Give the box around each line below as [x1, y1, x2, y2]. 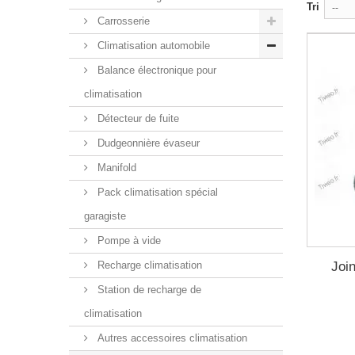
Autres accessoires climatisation [94, 332, 247, 344]
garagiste [84, 210, 126, 222]
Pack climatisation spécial [94, 186, 218, 198]
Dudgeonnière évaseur [94, 137, 200, 149]
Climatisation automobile [94, 40, 210, 52]
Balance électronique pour [94, 64, 216, 76]
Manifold [94, 162, 136, 174]
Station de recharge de [94, 284, 201, 296]
